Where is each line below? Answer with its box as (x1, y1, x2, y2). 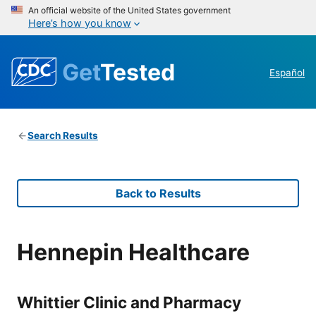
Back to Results (115, 186, 201, 201)
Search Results (27, 130, 98, 142)
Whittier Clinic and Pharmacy (17, 292, 241, 312)
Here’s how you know (28, 17, 131, 29)
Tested (100, 58, 175, 86)
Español (269, 67, 305, 79)
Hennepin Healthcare (17, 238, 250, 266)
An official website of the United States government (28, 5, 231, 16)
